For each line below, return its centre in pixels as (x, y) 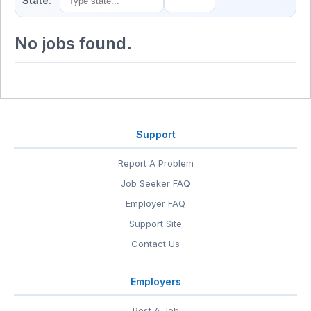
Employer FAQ (155, 204)
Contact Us (155, 244)
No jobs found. (73, 44)
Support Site (155, 224)
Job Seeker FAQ (155, 184)
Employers (155, 282)
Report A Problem (155, 163)
